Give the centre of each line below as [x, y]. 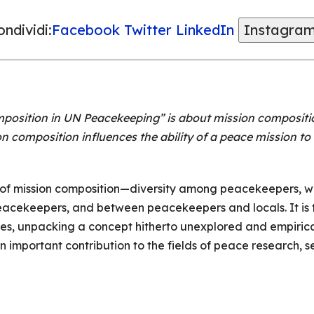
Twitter [148, 30]
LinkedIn [205, 30]
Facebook [86, 30]
